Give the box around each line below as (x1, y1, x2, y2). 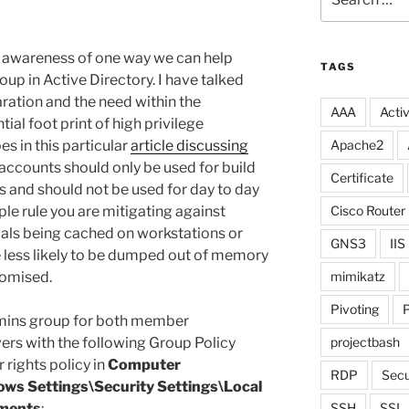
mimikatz (330, 267, 385, 284)
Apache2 (330, 136, 383, 152)
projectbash (330, 333, 400, 350)
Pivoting (330, 300, 379, 317)
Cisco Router (330, 202, 405, 218)
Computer (108, 355, 181, 373)
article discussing (131, 136, 248, 154)
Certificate (330, 169, 393, 185)
